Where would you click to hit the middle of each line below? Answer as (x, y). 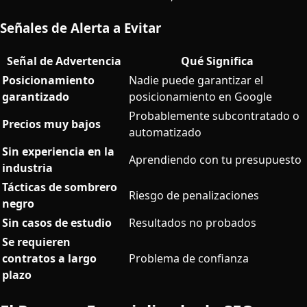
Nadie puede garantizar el (196, 80)
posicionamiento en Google (200, 97)
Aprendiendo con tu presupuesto (215, 160)
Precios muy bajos (51, 124)
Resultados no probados (193, 223)
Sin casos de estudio (57, 223)
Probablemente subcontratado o (214, 116)
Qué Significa (217, 61)
